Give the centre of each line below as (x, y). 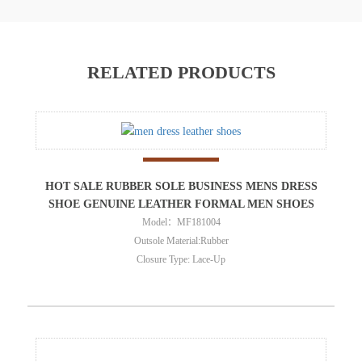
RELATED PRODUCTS (181, 73)
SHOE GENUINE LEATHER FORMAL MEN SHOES (181, 204)
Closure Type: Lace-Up (181, 259)
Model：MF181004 (181, 222)
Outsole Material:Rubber (181, 240)
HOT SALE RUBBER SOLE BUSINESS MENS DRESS (181, 186)
